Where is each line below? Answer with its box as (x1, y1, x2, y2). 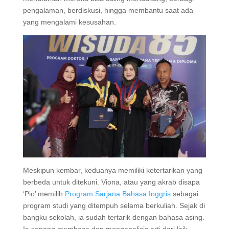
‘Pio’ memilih (22, 189, 65, 198)
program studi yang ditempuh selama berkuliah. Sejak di (22, 201, 205, 210)
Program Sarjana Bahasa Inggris (64, 189, 171, 198)
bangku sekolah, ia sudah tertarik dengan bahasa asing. (22, 213, 204, 221)
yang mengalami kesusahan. (22, 17, 116, 26)
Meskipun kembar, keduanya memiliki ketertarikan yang (22, 166, 202, 174)
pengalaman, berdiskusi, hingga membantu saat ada (22, 6, 193, 14)
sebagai (170, 189, 198, 198)
